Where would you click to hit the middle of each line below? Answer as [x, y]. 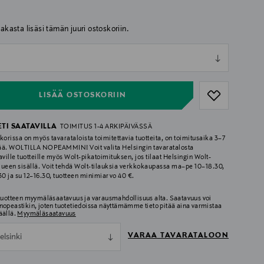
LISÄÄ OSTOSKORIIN [83, 95]
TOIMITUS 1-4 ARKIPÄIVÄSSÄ [106, 127]
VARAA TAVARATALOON [178, 236]
